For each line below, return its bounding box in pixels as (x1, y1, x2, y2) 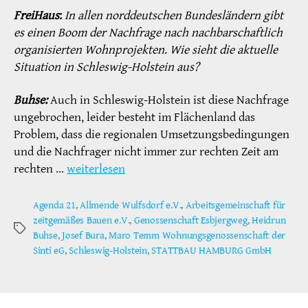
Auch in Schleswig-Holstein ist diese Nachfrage (50, 91, 289, 108)
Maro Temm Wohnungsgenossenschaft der (109, 228, 286, 242)
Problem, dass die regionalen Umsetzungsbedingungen (14, 126, 289, 142)
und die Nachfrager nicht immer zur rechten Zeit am (14, 143, 278, 159)
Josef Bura (62, 228, 104, 242)
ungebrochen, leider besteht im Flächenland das (14, 109, 255, 125)
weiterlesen (67, 160, 125, 177)
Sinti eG (33, 243, 65, 257)
